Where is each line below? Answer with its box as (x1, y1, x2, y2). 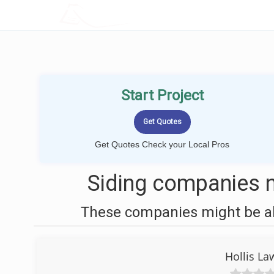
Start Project (120, 87, 204, 104)
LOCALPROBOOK (90, 9, 171, 21)
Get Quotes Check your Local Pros (95, 139, 229, 149)
